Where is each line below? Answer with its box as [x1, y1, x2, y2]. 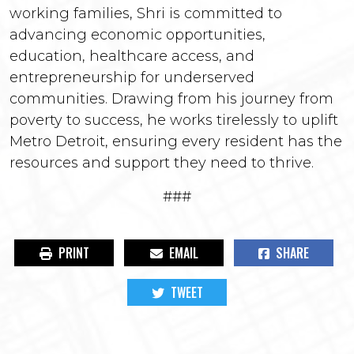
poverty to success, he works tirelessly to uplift [9, 111, 338, 129]
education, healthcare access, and [9, 47, 254, 65]
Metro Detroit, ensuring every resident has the [9, 133, 342, 150]
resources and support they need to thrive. [9, 154, 314, 171]
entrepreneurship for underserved [9, 69, 254, 86]
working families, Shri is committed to [9, 5, 282, 22]
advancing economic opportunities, [9, 26, 265, 43]
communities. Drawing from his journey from [9, 90, 333, 107]
